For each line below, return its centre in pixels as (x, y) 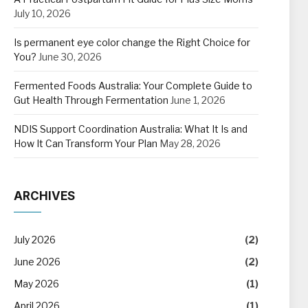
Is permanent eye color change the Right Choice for (132, 42)
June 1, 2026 (198, 100)
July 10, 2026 (42, 13)
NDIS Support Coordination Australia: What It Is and (131, 129)
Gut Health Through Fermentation (91, 100)
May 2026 (36, 284)
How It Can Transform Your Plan (86, 143)
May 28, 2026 (190, 143)
